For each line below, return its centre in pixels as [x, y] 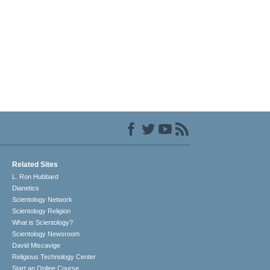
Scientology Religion [42, 211]
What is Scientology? [43, 223]
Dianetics [26, 188]
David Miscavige [36, 246]
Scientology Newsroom [46, 234]
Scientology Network [42, 200]
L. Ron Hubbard [36, 177]
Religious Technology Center [54, 257]
